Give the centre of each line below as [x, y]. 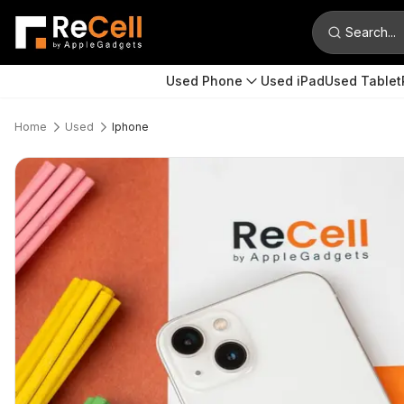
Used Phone [204, 81]
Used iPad [293, 81]
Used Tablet [363, 81]
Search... [370, 32]
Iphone [130, 127]
